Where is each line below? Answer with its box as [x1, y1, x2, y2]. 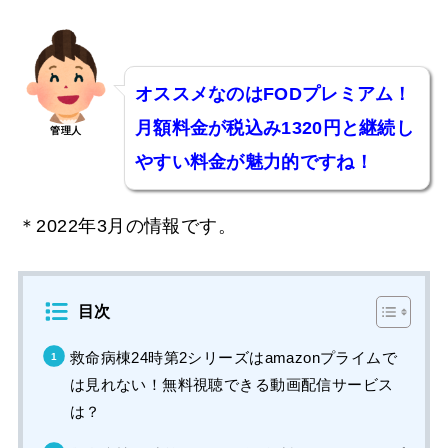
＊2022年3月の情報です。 [17, 215, 237, 236]
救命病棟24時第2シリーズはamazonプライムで [69, 349, 397, 367]
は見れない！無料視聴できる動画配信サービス [69, 376, 394, 394]
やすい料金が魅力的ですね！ [134, 151, 373, 172]
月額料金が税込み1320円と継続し [134, 117, 415, 138]
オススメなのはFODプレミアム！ [134, 83, 412, 104]
